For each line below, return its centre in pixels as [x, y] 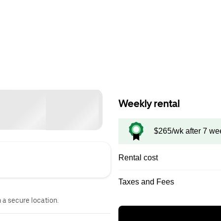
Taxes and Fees [146, 182]
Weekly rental [149, 104]
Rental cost [138, 158]
